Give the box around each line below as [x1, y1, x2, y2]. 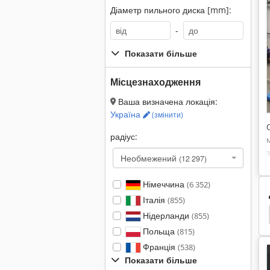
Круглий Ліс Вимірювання [20, 208, 148, 222]
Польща [140, 225, 177, 237]
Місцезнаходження [110, 75, 201, 89]
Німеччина [140, 178, 187, 190]
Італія [140, 194, 168, 206]
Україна [110, 108, 143, 120]
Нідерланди [140, 210, 192, 221]
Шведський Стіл [172, 208, 252, 222]
